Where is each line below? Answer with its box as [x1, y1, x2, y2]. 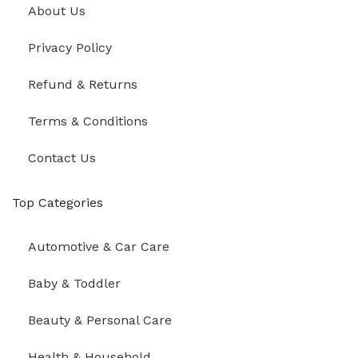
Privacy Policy [28, 40, 112, 55]
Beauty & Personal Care [28, 312, 172, 328]
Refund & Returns [28, 77, 137, 92]
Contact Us [28, 150, 96, 165]
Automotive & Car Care [28, 239, 169, 254]
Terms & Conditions [28, 113, 148, 129]
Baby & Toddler [28, 276, 121, 291]
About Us [28, 3, 86, 18]
